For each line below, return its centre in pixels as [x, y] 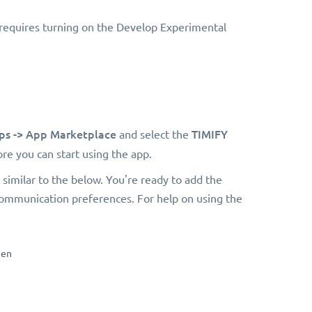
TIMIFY [208, 134]
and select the [154, 135]
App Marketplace [72, 134]
